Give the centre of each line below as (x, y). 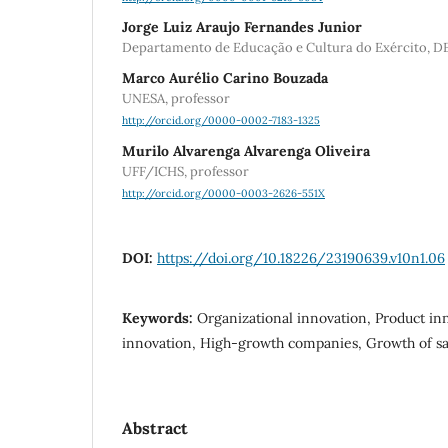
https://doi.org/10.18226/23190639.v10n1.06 (301, 257)
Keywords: (159, 317)
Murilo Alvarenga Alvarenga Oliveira (246, 150)
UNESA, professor (176, 99)
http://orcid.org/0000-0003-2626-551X (223, 192)
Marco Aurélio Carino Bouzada (225, 78)
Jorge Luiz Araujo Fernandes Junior (242, 27)
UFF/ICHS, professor (185, 171)
